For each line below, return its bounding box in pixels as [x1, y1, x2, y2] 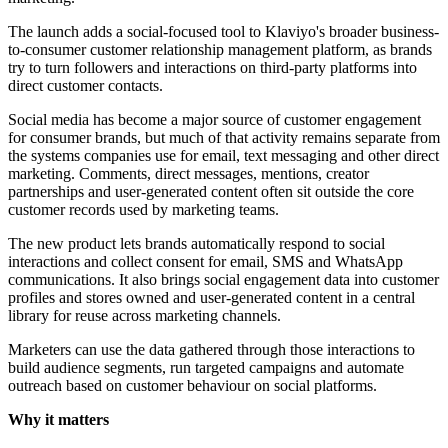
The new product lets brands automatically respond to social [8, 235, 385, 253]
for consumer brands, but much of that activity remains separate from [8, 129, 440, 147]
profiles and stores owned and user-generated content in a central [8, 289, 415, 307]
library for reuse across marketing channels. [8, 307, 281, 325]
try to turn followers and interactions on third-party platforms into [8, 59, 417, 77]
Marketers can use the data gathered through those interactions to [8, 341, 415, 359]
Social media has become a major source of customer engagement [8, 111, 421, 129]
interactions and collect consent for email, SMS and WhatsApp [8, 253, 403, 271]
